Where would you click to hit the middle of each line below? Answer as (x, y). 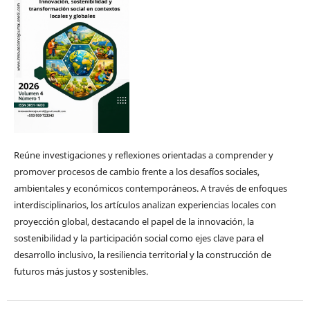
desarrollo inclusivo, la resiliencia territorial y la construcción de (142, 255)
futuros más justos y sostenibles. (81, 271)
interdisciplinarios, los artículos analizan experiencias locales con (145, 205)
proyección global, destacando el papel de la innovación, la (134, 221)
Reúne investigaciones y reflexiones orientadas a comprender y (143, 155)
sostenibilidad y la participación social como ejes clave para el (138, 238)
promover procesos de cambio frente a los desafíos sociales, (136, 172)
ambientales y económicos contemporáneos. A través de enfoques (150, 188)
